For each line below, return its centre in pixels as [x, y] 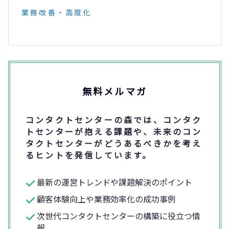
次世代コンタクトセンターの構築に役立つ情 [119, 216]
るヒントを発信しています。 [89, 155]
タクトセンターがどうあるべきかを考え [114, 143]
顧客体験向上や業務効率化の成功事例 [107, 199]
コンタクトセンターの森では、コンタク [114, 120]
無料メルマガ [115, 91]
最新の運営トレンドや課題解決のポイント [115, 182]
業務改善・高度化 [57, 13]
